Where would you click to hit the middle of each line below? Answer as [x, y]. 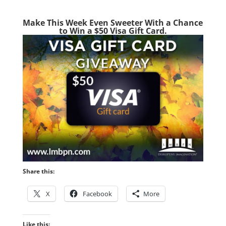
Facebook [97, 193]
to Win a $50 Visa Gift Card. [113, 31]
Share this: [38, 171]
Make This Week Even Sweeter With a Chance [113, 23]
